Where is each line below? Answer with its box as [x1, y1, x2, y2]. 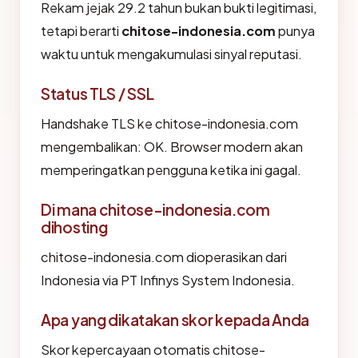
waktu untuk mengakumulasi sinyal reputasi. [41, 46, 302, 62]
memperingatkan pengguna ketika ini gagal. [41, 161, 301, 178]
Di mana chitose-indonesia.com [41, 200, 270, 219]
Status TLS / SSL [41, 84, 154, 103]
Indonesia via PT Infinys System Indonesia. [41, 272, 295, 288]
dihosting [41, 217, 108, 237]
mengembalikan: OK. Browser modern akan [41, 138, 303, 155]
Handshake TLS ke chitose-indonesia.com [41, 115, 298, 132]
